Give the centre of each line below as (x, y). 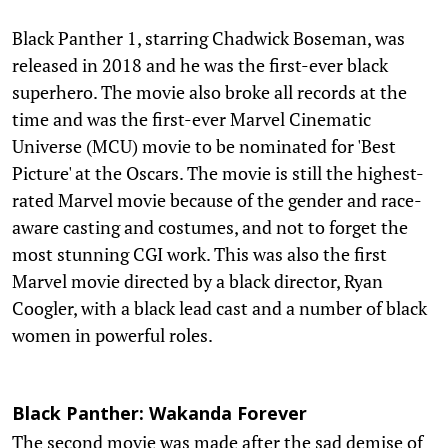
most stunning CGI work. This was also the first (199, 253)
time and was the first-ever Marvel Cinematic (191, 118)
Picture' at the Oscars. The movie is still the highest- (218, 172)
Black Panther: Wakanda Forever (159, 415)
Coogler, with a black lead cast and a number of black (219, 307)
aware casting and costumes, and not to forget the (210, 226)
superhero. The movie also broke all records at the (209, 91)
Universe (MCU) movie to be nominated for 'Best (204, 145)
